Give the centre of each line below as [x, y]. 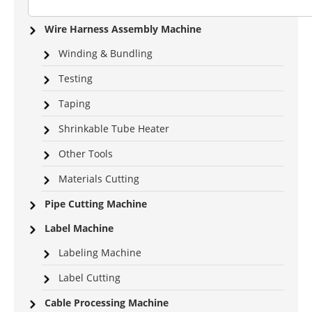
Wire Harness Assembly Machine [123, 29]
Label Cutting [89, 278]
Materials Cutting [99, 179]
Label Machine [79, 228]
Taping [75, 104]
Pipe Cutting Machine [96, 204]
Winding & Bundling [106, 54]
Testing [76, 79]
